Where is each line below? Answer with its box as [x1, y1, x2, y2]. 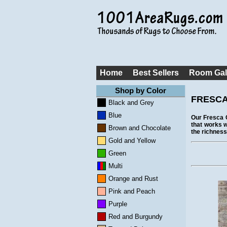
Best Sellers [133, 68, 179, 77]
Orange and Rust [108, 175, 158, 182]
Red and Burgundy [108, 213, 163, 220]
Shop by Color [115, 86, 166, 95]
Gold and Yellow [108, 137, 156, 144]
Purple [108, 200, 127, 208]
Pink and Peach [108, 187, 155, 195]
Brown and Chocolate [108, 124, 171, 132]
